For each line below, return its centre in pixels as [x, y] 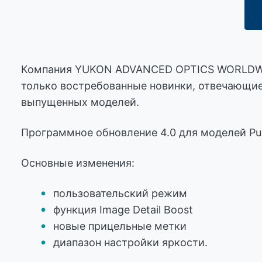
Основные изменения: [78, 163]
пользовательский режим [120, 194]
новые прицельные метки [120, 226]
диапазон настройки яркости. [130, 243]
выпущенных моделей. [80, 102]
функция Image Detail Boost [123, 210]
